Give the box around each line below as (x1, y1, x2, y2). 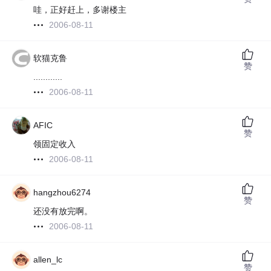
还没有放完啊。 (33, 206, 93, 217)
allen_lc (33, 255, 63, 265)
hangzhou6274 (33, 188, 91, 198)
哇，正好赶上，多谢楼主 (33, 5, 127, 15)
